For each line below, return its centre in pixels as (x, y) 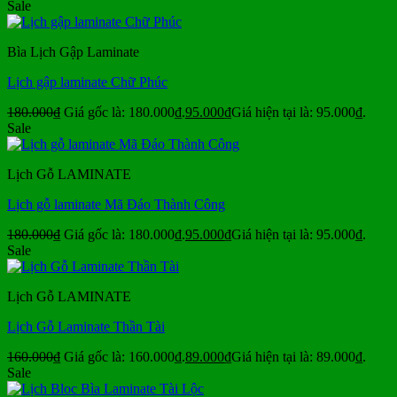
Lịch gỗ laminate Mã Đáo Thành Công (116, 205)
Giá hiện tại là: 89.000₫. (299, 357)
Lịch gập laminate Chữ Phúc (87, 82)
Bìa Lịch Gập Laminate (73, 52)
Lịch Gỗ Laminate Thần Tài (86, 327)
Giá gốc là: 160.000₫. (125, 357)
